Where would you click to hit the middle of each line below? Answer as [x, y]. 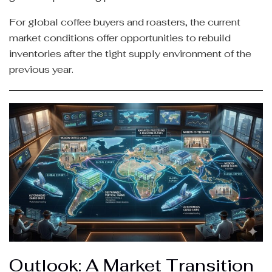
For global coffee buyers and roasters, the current [125, 22]
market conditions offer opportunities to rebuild [120, 38]
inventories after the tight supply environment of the [130, 53]
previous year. [41, 69]
